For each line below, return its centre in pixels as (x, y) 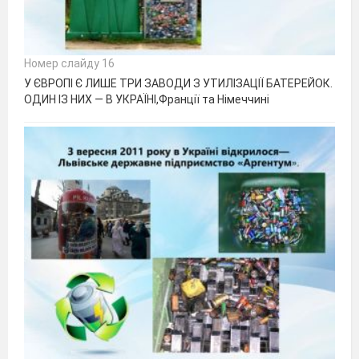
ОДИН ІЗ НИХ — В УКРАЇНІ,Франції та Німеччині (147, 99)
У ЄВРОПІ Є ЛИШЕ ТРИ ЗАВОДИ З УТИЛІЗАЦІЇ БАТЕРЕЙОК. (178, 83)
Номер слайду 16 (69, 63)
